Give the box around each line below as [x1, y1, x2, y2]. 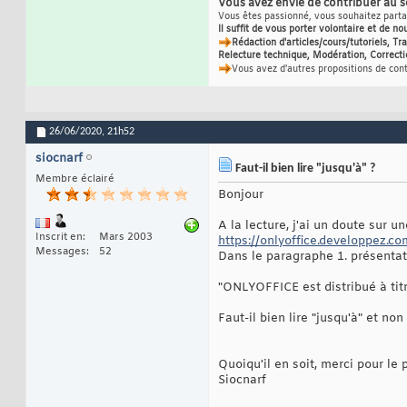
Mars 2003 [99, 231, 153, 244]
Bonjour [218, 187, 263, 203]
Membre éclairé [35, 173, 114, 186]
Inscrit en [35, 231, 83, 244]
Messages [35, 245, 86, 259]
